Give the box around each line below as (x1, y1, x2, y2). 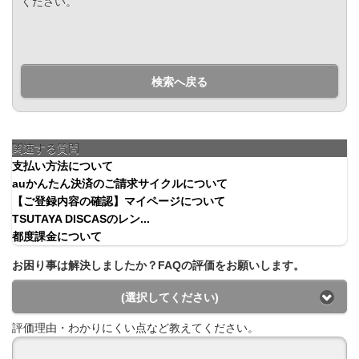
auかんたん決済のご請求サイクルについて (12, 177, 228, 191)
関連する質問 (12, 142, 79, 155)
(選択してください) (120, 290, 219, 304)
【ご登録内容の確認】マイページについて (12, 195, 225, 208)
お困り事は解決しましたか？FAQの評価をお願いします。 (12, 259, 305, 272)
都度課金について (12, 230, 102, 244)
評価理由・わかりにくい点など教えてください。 (12, 321, 259, 334)
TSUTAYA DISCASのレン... (12, 212, 150, 226)
